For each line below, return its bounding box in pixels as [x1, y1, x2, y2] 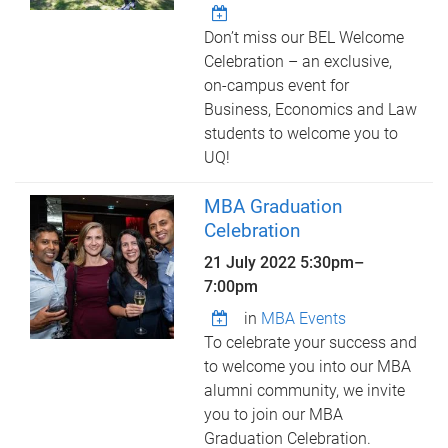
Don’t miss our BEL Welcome [204, 28, 405, 47]
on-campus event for [204, 76, 350, 95]
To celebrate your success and [204, 333, 418, 352]
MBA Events [261, 309, 347, 328]
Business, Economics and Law [204, 100, 418, 119]
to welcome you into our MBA [204, 357, 412, 376]
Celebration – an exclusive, [204, 52, 393, 71]
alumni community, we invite [204, 381, 406, 400]
